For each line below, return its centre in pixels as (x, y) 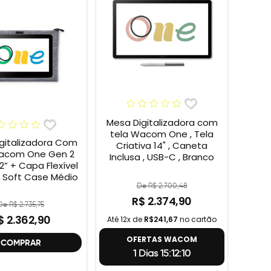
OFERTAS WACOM (162, 239)
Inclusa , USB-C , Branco (162, 157)
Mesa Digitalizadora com (162, 123)
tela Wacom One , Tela (162, 134)
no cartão (197, 219)
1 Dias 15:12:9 (162, 253)
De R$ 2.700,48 (162, 185)
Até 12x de (126, 219)
